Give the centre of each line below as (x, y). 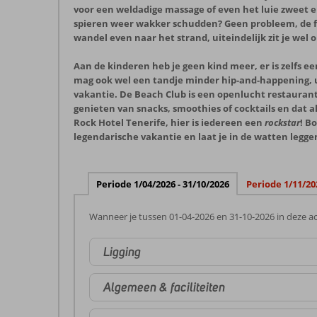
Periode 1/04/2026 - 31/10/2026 (163, 184)
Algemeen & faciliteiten (164, 287)
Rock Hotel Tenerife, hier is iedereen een (169, 122)
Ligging (122, 252)
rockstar (282, 122)
